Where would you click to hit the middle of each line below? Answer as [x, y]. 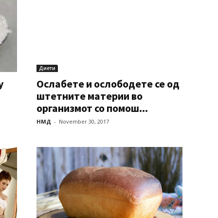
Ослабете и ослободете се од [108, 84]
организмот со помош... [92, 108]
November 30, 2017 [84, 121]
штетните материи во [89, 96]
